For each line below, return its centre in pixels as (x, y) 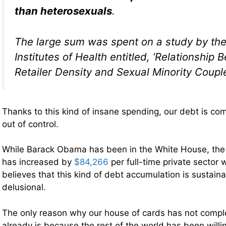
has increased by (38, 162)
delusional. (24, 187)
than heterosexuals (63, 11)
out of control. (30, 124)
